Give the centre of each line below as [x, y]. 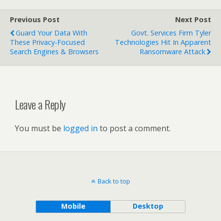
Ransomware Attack [172, 52]
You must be [39, 128]
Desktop [148, 206]
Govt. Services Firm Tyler [171, 33]
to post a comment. [134, 128]
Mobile [73, 206]
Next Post [193, 19]
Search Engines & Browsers [54, 52]
